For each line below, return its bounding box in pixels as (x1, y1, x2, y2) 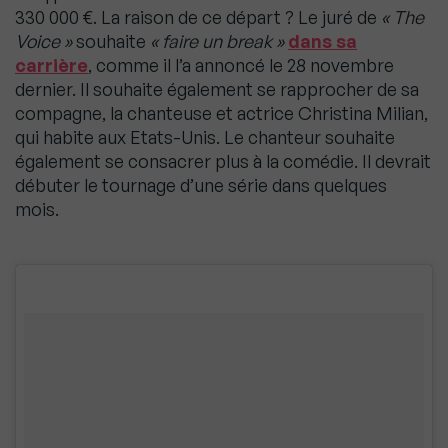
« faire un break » (150, 30, 284, 53)
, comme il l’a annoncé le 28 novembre (88, 54, 394, 77)
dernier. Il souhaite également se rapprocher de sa (15, 78, 419, 101)
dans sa (288, 30, 357, 53)
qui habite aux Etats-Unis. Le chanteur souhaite (15, 126, 395, 149)
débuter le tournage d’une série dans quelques (15, 174, 387, 197)
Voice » (15, 30, 72, 53)
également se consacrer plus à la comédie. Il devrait (15, 150, 431, 173)
